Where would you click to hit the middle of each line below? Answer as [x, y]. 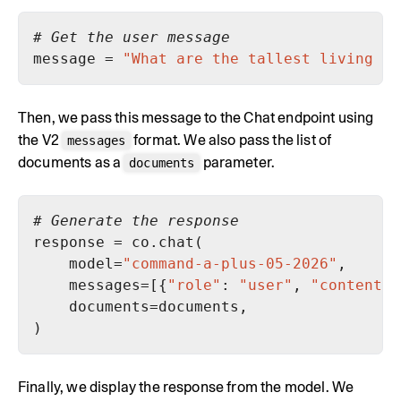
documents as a [71, 162]
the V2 [40, 140]
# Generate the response [136, 220]
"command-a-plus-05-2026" [230, 263]
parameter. [238, 162]
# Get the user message [132, 37]
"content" [351, 285]
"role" [194, 285]
